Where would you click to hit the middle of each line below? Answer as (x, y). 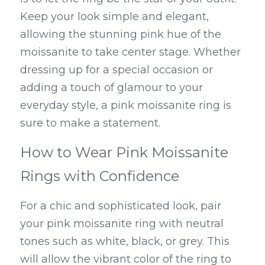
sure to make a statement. (90, 123)
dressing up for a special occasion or (117, 70)
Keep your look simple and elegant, (114, 17)
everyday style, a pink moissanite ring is (126, 105)
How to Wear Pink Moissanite (124, 152)
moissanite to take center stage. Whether (130, 52)
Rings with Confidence (100, 176)
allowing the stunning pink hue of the (121, 34)
